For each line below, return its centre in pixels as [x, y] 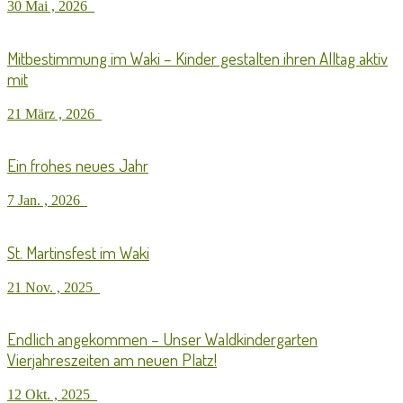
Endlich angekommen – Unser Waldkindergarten [162, 339]
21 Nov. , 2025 [54, 287]
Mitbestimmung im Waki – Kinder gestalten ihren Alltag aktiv [197, 58]
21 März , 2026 [54, 113]
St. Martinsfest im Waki [78, 252]
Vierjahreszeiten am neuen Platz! [112, 360]
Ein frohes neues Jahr [78, 166]
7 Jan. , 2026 [47, 201]
